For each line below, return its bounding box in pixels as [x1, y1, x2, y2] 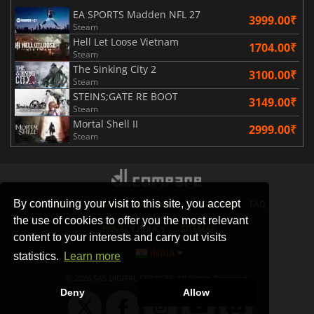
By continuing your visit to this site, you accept [13, 197, 241, 210]
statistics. [13, 250, 62, 263]
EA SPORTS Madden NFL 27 [73, 7, 200, 21]
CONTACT [194, 198, 234, 210]
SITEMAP [181, 222, 216, 235]
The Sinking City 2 [73, 62, 156, 76]
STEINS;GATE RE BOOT [73, 89, 178, 103]
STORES [48, 198, 80, 210]
